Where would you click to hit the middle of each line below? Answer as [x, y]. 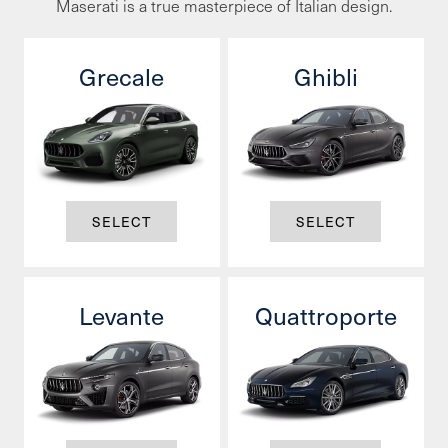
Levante [122, 315]
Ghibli [325, 76]
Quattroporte [325, 315]
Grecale [122, 76]
